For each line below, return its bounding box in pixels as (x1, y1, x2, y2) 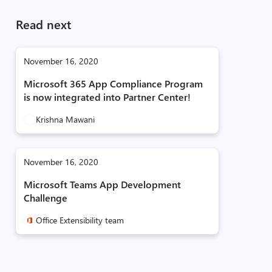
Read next (15, 16, 71, 32)
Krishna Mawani (35, 114, 95, 125)
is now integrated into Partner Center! (23, 90, 191, 103)
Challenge (23, 191, 67, 204)
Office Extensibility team (35, 214, 124, 226)
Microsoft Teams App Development (23, 178, 181, 191)
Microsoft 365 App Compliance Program (23, 77, 203, 90)
